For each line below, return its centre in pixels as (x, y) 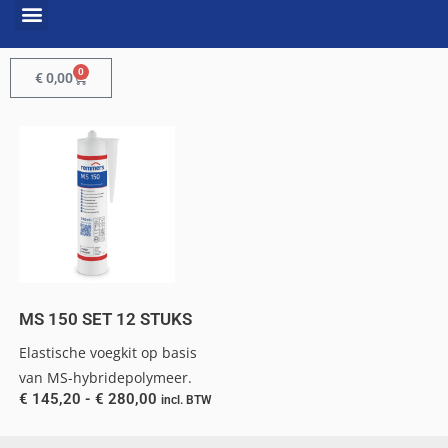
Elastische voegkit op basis (107, 352)
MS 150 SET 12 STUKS (105, 319)
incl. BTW (186, 399)
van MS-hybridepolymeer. (105, 377)
